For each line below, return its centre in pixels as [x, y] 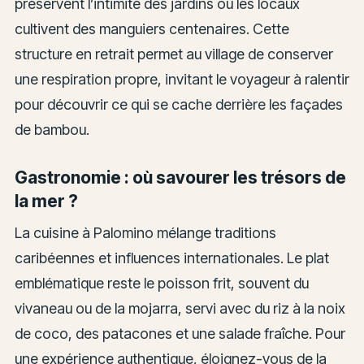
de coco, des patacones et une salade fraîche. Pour [180, 333]
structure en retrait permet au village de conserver [173, 54]
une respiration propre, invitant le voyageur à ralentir [182, 79]
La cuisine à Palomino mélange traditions [145, 232]
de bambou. [52, 129]
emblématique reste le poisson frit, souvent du [161, 283]
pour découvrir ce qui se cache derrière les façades [178, 104]
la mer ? [46, 201]
